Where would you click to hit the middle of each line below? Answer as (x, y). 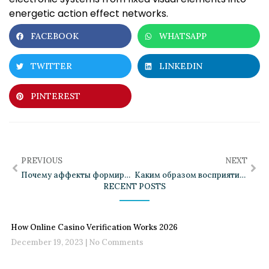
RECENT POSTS (134, 187)
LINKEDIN (181, 66)
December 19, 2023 (48, 243)
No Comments (115, 243)
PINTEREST (56, 96)
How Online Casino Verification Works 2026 (94, 228)
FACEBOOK (55, 36)
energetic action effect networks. (89, 14)
